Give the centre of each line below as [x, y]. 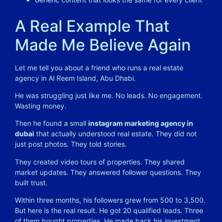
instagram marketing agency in [141, 123]
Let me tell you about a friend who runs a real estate [99, 67]
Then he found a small [52, 123]
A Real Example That [92, 26]
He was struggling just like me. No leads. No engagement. [109, 95]
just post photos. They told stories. [71, 144]
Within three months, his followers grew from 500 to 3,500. [110, 200]
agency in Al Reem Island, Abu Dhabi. [75, 78]
